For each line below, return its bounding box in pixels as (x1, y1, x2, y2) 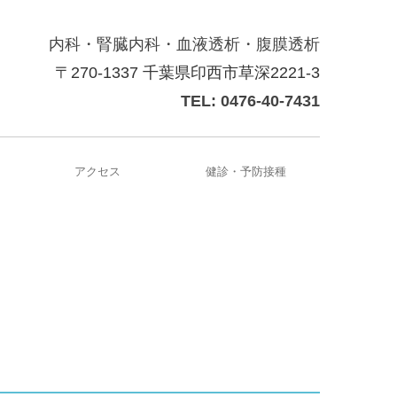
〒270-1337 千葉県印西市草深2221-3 (55, 64, 320, 82)
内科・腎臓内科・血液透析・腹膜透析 (49, 35, 320, 53)
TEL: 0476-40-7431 (181, 92, 320, 110)
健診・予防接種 (205, 165, 286, 178)
